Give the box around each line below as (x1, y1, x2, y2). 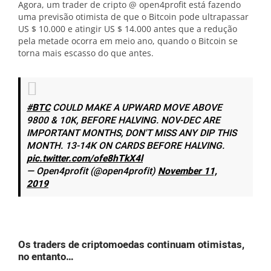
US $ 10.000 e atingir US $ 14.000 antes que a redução (18, 23, 237, 34)
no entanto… (18, 249, 74, 264)
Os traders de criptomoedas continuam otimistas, (18, 237, 244, 252)
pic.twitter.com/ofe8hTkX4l (27, 152, 143, 166)
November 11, (158, 165, 217, 178)
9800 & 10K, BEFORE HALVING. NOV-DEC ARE (27, 114, 220, 128)
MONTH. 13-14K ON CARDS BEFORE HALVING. (27, 139, 224, 153)
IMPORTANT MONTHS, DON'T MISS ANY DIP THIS (27, 126, 237, 140)
